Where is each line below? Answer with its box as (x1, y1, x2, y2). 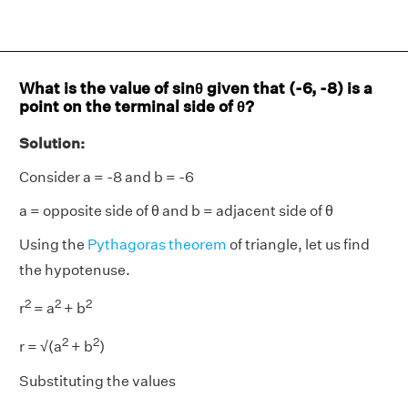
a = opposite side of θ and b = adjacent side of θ (19, 202, 333, 219)
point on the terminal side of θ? (19, 97, 254, 116)
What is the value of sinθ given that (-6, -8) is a (19, 78, 372, 97)
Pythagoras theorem (87, 236, 227, 253)
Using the (19, 236, 87, 253)
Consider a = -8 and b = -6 (19, 168, 194, 186)
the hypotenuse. (19, 261, 130, 279)
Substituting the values (19, 372, 176, 390)
